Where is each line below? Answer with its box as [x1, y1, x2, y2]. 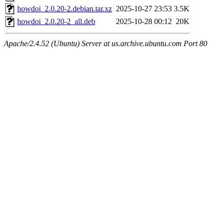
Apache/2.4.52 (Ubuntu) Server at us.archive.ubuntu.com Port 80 [4, 39, 207, 48]
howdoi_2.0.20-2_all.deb [17, 17, 95, 26]
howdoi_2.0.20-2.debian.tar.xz [17, 4, 112, 13]
